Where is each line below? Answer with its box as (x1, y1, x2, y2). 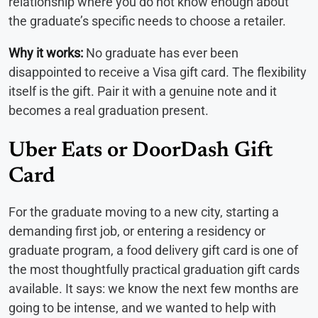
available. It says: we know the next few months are (9, 281, 299, 297)
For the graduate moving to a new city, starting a (9, 204, 279, 220)
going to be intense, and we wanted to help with (9, 300, 276, 316)
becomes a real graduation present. (9, 103, 209, 119)
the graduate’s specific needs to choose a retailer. (9, 13, 286, 29)
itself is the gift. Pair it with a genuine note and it (9, 84, 277, 99)
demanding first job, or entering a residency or (9, 224, 265, 239)
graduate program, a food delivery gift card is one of (9, 243, 298, 258)
